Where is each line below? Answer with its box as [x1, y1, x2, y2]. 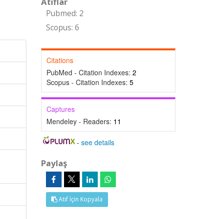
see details [81, 137, 115, 147]
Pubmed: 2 [45, 8, 84, 19]
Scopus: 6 [45, 22, 79, 33]
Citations [46, 55, 73, 65]
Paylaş [41, 157, 67, 169]
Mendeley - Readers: [46, 116, 113, 126]
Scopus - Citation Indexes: [46, 77, 130, 87]
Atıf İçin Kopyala [57, 195, 103, 203]
